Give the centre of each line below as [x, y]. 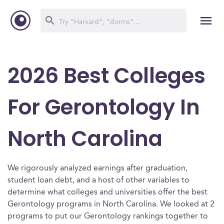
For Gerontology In [104, 107]
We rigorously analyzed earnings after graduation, [97, 168]
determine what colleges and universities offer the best [107, 192]
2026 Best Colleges [106, 76]
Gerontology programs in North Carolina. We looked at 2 [111, 204]
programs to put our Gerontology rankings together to [108, 216]
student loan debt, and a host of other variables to [98, 180]
